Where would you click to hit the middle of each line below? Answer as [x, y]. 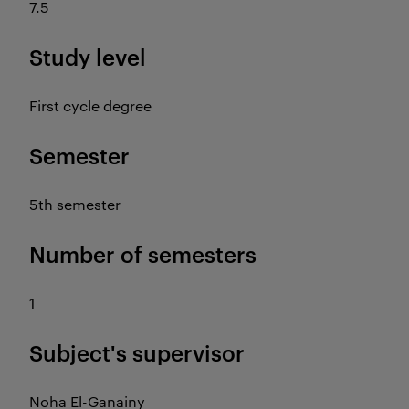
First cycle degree [90, 105]
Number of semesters [143, 254]
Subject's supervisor [137, 352]
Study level [88, 57]
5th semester [75, 204]
